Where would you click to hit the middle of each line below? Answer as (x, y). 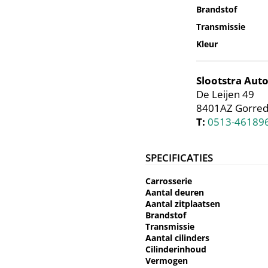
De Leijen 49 (225, 95)
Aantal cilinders (177, 238)
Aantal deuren (175, 193)
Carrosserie (169, 181)
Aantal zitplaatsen (183, 204)
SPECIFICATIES (179, 158)
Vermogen (167, 261)
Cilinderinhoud (176, 249)
